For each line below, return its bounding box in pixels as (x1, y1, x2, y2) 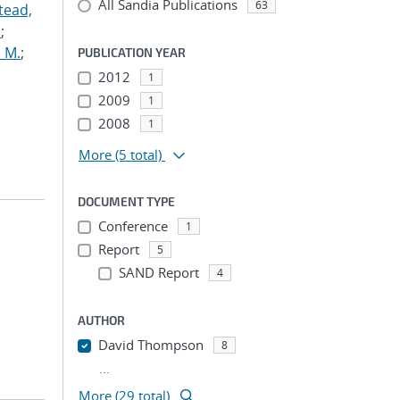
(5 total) (115, 146, 162, 163)
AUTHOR (78, 312, 125, 328)
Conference (97, 217, 168, 235)
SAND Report (118, 263, 199, 281)
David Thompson (97, 336, 204, 354)
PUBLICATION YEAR (78, 45, 186, 60)
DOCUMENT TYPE (78, 194, 175, 209)
